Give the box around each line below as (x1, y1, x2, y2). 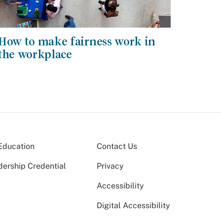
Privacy (97, 161, 124, 171)
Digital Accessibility (97, 200, 170, 210)
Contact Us (97, 141, 137, 151)
